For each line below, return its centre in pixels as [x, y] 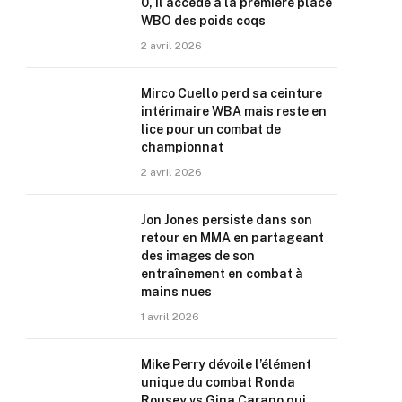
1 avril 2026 [170, 317]
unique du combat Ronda [218, 382]
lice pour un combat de [211, 129]
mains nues [176, 292]
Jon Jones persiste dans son [227, 220]
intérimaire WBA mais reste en [234, 111]
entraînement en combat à [222, 274]
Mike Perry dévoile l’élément [226, 364]
